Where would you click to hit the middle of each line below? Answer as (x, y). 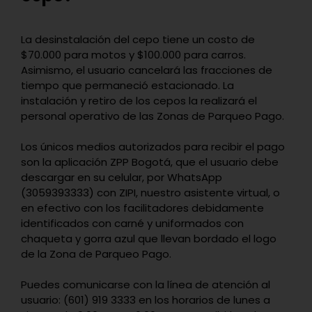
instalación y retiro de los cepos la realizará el (139, 101)
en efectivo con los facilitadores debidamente (142, 208)
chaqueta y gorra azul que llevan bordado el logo (149, 239)
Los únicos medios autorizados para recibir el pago (153, 147)
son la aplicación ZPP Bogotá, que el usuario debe (150, 162)
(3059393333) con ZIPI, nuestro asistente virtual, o (150, 193)
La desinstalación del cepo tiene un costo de (138, 40)
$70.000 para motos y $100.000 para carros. (133, 55)
